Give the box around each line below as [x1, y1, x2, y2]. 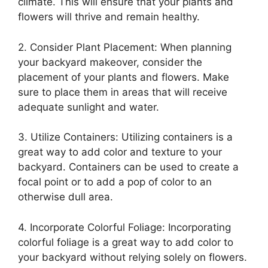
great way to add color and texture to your [18, 146, 222, 158]
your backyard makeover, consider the [18, 56, 202, 68]
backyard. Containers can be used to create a [18, 161, 239, 173]
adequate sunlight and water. [18, 100, 159, 113]
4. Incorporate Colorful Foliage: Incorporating [18, 221, 231, 233]
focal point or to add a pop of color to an [18, 176, 212, 188]
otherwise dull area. [18, 191, 113, 203]
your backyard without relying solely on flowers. [18, 251, 247, 263]
